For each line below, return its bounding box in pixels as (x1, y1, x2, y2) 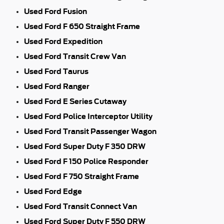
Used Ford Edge (24, 187, 82, 195)
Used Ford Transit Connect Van (24, 202, 137, 210)
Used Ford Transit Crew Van (24, 52, 126, 60)
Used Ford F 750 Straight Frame (24, 172, 139, 180)
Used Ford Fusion (24, 7, 87, 15)
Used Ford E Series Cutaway (24, 97, 126, 105)
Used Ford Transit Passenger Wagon (24, 127, 156, 135)
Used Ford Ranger (24, 82, 89, 90)
